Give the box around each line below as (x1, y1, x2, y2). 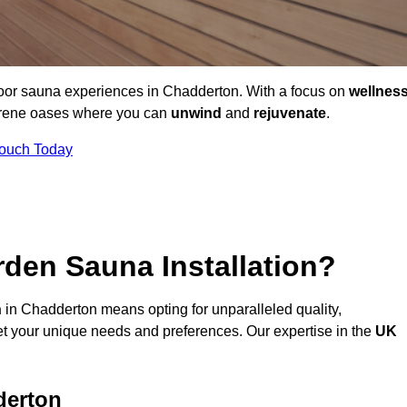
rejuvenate (253, 105, 326, 122)
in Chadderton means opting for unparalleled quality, (2, 302, 342, 318)
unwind (171, 105, 222, 122)
